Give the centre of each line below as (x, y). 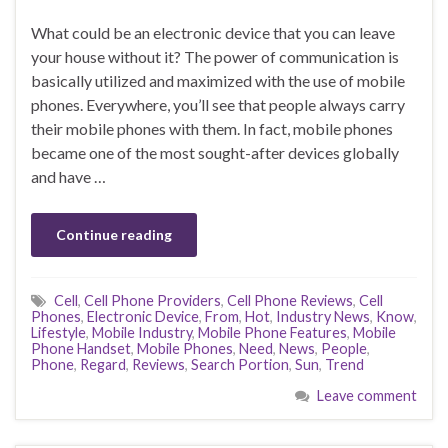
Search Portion (240, 365)
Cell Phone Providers (152, 301)
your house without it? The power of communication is (215, 57)
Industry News (323, 317)
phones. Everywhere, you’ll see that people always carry (218, 105)
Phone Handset (81, 349)
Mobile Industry (142, 333)
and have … (68, 177)
